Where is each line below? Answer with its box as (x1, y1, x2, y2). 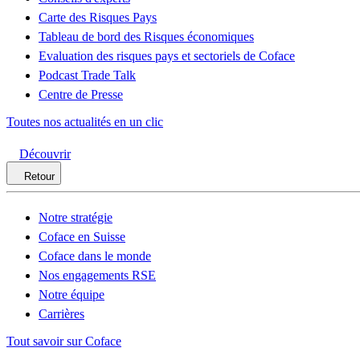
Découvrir (19, 147, 71, 161)
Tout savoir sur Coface (6, 334, 121, 348)
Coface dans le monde (39, 249, 151, 263)
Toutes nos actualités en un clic (6, 115, 163, 129)
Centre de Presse (39, 88, 123, 101)
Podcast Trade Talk (39, 68, 136, 82)
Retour (24, 170, 55, 182)
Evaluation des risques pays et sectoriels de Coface (39, 49, 295, 63)
